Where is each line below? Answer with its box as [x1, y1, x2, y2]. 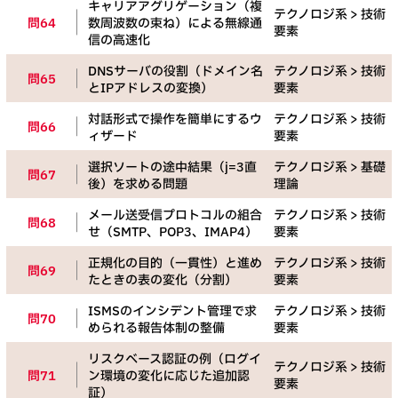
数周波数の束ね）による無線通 [88, 14, 262, 34]
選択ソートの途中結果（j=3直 [88, 158, 257, 178]
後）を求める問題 [88, 175, 187, 195]
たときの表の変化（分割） [88, 271, 237, 291]
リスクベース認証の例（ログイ [88, 350, 261, 370]
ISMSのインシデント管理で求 [88, 302, 257, 322]
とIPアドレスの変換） [88, 79, 213, 99]
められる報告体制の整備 [88, 319, 225, 338]
